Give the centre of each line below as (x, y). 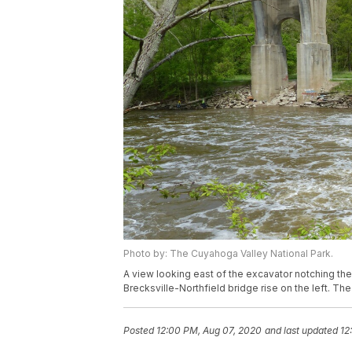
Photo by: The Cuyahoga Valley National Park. (228, 254)
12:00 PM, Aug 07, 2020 (209, 331)
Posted (140, 331)
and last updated (301, 331)
